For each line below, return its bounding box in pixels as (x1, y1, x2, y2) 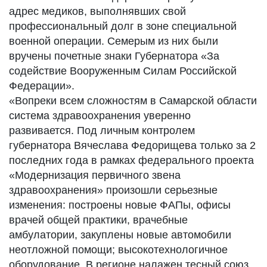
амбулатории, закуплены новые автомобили (9, 229, 231, 241)
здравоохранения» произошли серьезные (9, 184, 218, 196)
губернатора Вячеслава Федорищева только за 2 (9, 139, 256, 151)
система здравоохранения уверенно (9, 110, 191, 122)
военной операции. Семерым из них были (9, 35, 218, 47)
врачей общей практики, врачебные (9, 214, 188, 226)
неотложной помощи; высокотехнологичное (9, 244, 228, 256)
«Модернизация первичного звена (9, 169, 181, 181)
